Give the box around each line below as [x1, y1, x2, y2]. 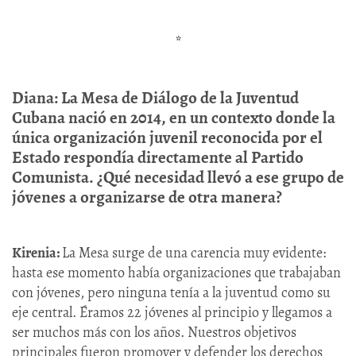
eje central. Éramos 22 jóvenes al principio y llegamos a [12, 303, 332, 323]
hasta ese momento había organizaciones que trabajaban [12, 263, 341, 283]
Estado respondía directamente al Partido [12, 146, 304, 169]
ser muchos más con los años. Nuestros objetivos [12, 323, 296, 342]
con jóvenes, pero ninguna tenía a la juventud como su [12, 283, 331, 303]
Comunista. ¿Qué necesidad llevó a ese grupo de [12, 166, 344, 189]
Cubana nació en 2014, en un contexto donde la [12, 106, 335, 130]
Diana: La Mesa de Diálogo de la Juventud [12, 87, 299, 110]
